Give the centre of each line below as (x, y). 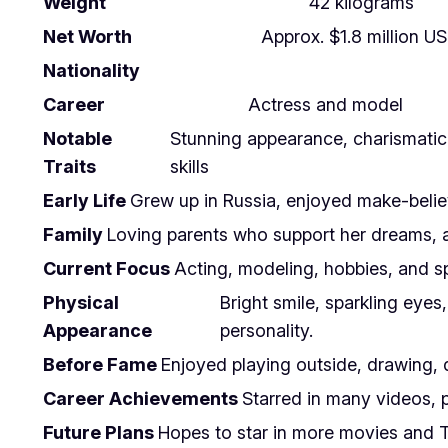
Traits (69, 167)
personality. (266, 331)
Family (73, 235)
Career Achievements (140, 399)
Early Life (84, 201)
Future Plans (98, 433)
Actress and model (325, 105)
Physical (81, 303)
